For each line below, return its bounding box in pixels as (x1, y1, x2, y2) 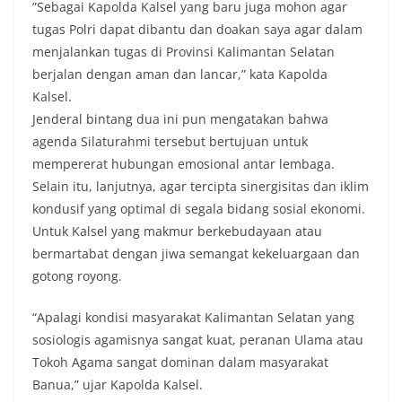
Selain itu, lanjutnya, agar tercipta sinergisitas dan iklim (32, 178, 369, 196)
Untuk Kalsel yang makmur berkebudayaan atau (32, 223, 322, 240)
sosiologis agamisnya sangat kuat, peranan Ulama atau (32, 331, 363, 349)
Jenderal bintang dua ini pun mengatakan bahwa (32, 110, 328, 128)
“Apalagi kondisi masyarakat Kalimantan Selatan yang (32, 309, 354, 327)
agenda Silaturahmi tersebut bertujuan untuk (32, 133, 308, 151)
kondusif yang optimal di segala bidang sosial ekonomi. (32, 200, 365, 218)
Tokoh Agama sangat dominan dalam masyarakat (32, 354, 328, 371)
